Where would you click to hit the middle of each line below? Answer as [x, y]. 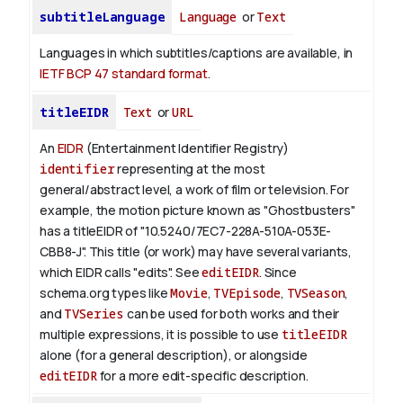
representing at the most [190, 169]
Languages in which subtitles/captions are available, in [197, 53]
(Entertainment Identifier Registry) [186, 148]
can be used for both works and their [232, 314]
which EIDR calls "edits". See [121, 273]
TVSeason [316, 293]
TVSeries [94, 314]
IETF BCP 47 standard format [124, 74]
